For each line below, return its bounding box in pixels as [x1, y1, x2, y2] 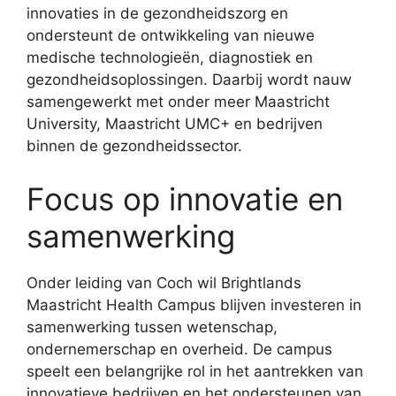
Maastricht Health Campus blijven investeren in [27, 295, 362, 314]
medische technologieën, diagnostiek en [27, 49, 313, 67]
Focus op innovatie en [27, 179, 343, 217]
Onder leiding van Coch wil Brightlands [27, 273, 301, 292]
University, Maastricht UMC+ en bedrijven [27, 115, 323, 133]
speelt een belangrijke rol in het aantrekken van [27, 362, 363, 380]
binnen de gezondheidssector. [27, 137, 242, 156]
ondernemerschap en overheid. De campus [27, 339, 332, 358]
